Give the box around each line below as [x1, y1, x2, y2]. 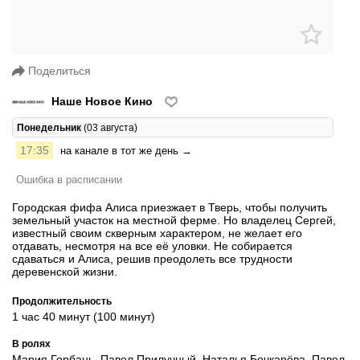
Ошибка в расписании [16, 173, 122, 186]
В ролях [12, 338, 51, 350]
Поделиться [28, 63, 91, 77]
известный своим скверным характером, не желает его [12, 226, 302, 239]
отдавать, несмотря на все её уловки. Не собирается [12, 239, 292, 252]
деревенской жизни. [12, 264, 117, 278]
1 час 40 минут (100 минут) [12, 309, 155, 323]
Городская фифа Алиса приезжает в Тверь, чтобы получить [12, 200, 327, 214]
